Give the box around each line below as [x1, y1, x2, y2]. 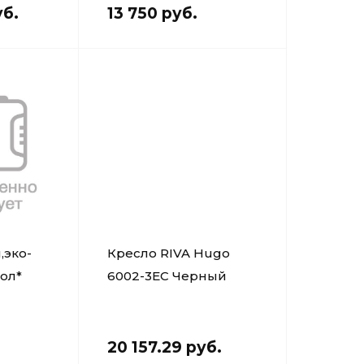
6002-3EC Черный [107, 268, 227, 284]
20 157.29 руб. [107, 338, 223, 357]
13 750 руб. [107, 4, 198, 23]
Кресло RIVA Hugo [107, 245, 231, 261]
